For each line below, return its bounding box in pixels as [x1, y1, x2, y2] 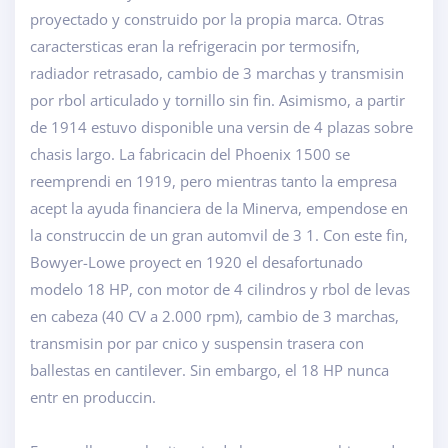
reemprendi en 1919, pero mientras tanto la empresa [30, 171, 397, 192]
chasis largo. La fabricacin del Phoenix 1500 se [30, 144, 350, 165]
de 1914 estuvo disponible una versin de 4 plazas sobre [30, 117, 413, 138]
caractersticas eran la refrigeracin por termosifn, [30, 36, 360, 57]
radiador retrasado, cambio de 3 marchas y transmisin [30, 63, 404, 84]
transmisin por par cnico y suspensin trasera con [30, 333, 364, 354]
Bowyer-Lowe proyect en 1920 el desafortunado [30, 252, 363, 273]
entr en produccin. [30, 387, 156, 408]
